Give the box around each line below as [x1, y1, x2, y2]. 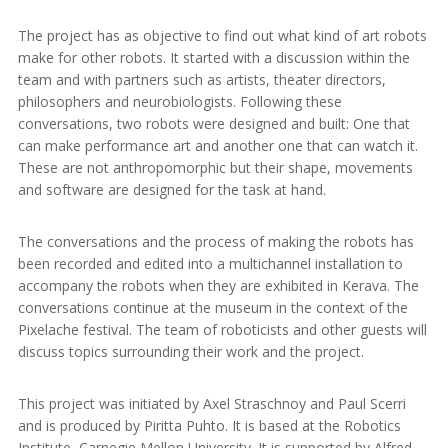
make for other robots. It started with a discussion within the [18, 47, 410, 67]
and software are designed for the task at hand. [18, 179, 326, 199]
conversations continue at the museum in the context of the [18, 297, 408, 317]
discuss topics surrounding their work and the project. [18, 341, 364, 361]
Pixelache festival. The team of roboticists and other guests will [18, 319, 427, 339]
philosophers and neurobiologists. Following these [18, 91, 342, 111]
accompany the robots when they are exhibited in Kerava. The [18, 275, 419, 295]
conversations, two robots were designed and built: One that [18, 113, 410, 133]
